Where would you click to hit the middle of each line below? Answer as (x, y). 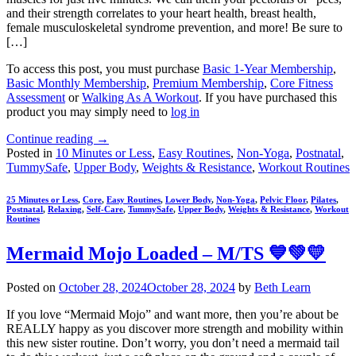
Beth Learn (282, 287)
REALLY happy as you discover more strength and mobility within (175, 328)
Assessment (36, 97)
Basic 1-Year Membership (268, 68)
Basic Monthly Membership (76, 83)
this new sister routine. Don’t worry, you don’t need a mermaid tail (173, 342)
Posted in (31, 153)
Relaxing (65, 209)
